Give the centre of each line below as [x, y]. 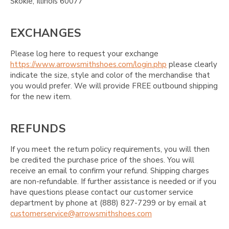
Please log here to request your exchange [84, 53]
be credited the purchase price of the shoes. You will [102, 160]
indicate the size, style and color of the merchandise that [110, 75]
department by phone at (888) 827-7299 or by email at [108, 203]
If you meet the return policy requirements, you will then [110, 149]
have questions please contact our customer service [102, 192]
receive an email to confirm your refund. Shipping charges [110, 170]
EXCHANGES [46, 33]
